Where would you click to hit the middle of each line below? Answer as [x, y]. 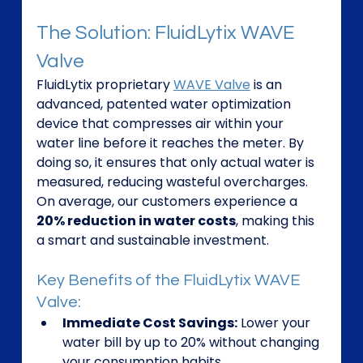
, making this [276, 221]
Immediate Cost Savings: [149, 323]
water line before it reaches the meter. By [171, 143]
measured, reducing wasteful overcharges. [173, 182]
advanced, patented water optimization [165, 105]
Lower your [275, 323]
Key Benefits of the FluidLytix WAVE [170, 281]
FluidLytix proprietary [105, 85]
